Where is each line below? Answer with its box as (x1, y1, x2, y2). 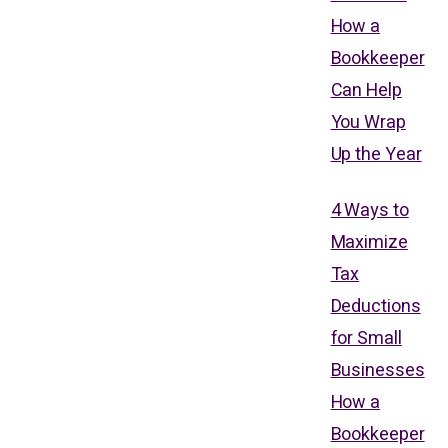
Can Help (330, 76, 402, 104)
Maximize (330, 228, 408, 256)
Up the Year (330, 140, 422, 168)
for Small (330, 324, 402, 352)
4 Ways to (330, 196, 409, 224)
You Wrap (330, 108, 406, 136)
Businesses (330, 356, 425, 384)
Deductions (330, 292, 421, 320)
